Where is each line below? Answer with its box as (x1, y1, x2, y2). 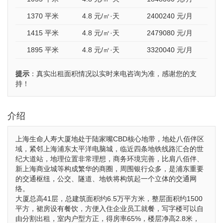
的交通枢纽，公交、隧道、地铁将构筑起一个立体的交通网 (15, 175, 197, 183)
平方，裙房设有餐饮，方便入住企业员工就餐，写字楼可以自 (15, 205, 204, 213)
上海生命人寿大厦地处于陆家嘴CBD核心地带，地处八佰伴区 (15, 135, 204, 143)
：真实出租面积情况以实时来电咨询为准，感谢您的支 (29, 70, 197, 78)
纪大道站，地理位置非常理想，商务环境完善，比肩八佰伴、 (15, 155, 204, 163)
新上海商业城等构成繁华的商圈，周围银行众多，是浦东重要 (15, 165, 204, 173)
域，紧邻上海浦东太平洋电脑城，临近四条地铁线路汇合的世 (15, 145, 204, 153)
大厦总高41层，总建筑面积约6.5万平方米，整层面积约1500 (15, 195, 203, 203)
